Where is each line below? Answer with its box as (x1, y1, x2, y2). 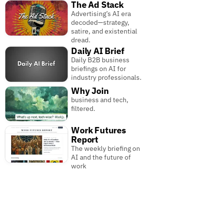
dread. (71, 36, 91, 45)
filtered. (71, 104, 96, 113)
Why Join (71, 85, 109, 96)
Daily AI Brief (71, 45, 125, 57)
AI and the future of (71, 152, 131, 162)
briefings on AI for (71, 64, 127, 73)
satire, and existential (71, 27, 138, 36)
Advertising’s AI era (71, 9, 131, 18)
